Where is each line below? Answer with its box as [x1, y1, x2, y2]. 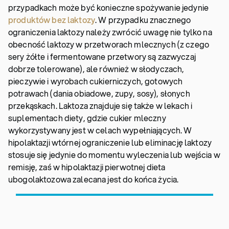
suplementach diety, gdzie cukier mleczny [8, 112, 166, 124]
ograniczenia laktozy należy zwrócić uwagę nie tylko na [8, 26, 212, 38]
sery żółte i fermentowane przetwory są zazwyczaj [8, 51, 196, 62]
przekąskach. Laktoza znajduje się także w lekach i [8, 100, 193, 111]
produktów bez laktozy [8, 14, 95, 26]
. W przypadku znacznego [95, 14, 191, 26]
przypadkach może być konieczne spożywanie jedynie [8, 2, 209, 13]
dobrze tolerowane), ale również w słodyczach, [8, 63, 185, 75]
